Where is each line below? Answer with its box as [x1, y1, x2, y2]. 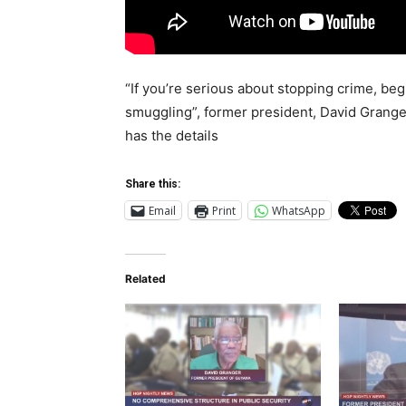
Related [125, 272, 166, 286]
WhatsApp [272, 202, 325, 218]
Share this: [125, 178, 180, 191]
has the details [125, 127, 218, 145]
